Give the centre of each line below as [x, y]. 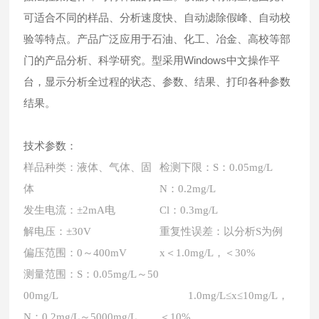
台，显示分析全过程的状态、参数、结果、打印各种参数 [157, 82]
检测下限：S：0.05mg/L [216, 167]
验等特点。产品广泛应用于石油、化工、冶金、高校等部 [157, 39]
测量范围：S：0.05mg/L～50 [91, 274]
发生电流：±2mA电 [70, 210]
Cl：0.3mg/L [189, 210]
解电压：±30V [58, 231]
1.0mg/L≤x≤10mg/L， [224, 296]
